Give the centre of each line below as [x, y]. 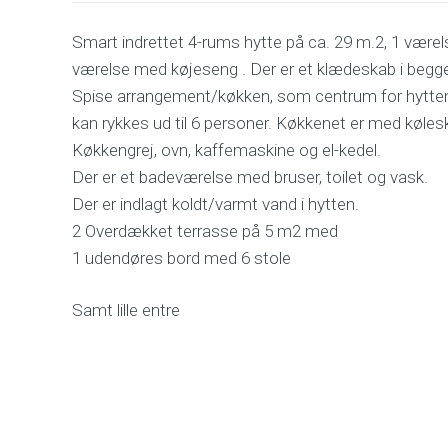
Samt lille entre [126, 310]
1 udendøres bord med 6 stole [181, 258]
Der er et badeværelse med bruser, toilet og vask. [250, 177]
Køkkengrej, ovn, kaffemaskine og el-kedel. [226, 150]
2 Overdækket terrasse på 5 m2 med [205, 231]
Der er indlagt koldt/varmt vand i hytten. [215, 204]
